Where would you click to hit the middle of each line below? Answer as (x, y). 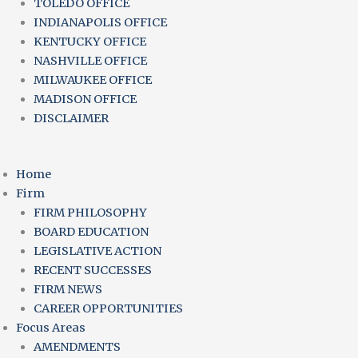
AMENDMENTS (77, 346)
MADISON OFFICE (85, 99)
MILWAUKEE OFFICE (92, 80)
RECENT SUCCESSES (92, 270)
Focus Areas (51, 327)
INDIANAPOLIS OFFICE (100, 22)
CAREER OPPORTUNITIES (108, 308)
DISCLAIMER (71, 118)
